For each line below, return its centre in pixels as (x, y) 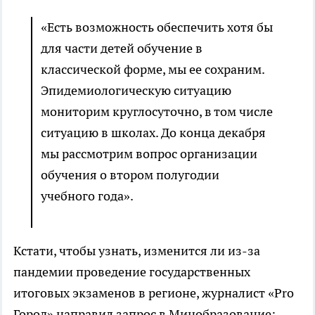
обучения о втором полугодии (130, 175)
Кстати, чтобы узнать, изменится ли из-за (137, 251)
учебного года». (87, 196)
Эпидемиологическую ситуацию (136, 91)
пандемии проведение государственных (132, 272)
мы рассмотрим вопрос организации (149, 154)
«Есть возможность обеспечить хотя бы (157, 27)
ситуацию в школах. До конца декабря (153, 133)
